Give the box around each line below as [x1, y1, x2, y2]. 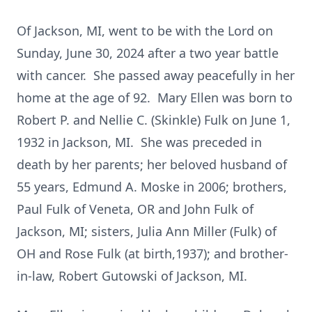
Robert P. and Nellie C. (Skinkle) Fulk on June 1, [17, 111, 290, 128]
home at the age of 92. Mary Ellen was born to [17, 89, 292, 106]
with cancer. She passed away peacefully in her [17, 67, 295, 84]
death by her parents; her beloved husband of [17, 156, 287, 173]
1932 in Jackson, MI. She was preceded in [17, 134, 262, 150]
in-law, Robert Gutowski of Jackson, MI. [17, 267, 247, 284]
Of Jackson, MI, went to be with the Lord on [17, 22, 273, 39]
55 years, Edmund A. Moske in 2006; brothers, [17, 178, 287, 195]
